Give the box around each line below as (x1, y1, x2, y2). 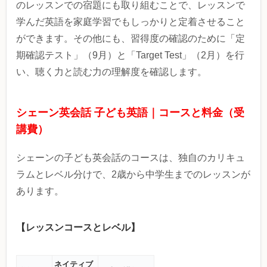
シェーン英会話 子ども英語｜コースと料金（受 (16, 107, 244, 119)
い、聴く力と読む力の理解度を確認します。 (16, 67, 207, 77)
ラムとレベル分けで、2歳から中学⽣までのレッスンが (16, 169, 250, 180)
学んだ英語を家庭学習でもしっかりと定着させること (16, 17, 245, 27)
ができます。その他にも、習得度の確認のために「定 (16, 33, 245, 44)
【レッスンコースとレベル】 (16, 221, 140, 234)
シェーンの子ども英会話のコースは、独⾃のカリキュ (16, 153, 245, 163)
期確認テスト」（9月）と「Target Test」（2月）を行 (16, 50, 244, 61)
